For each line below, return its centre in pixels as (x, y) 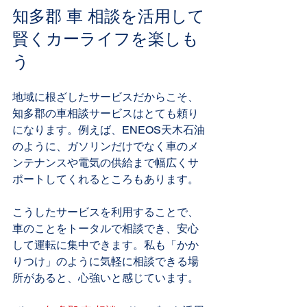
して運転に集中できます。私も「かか (106, 245)
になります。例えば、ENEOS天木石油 (109, 130)
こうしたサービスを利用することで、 (106, 212)
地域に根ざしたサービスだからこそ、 (106, 97)
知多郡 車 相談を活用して (109, 15)
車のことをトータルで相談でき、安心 (106, 228)
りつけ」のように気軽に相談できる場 (106, 261)
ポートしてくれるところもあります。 (106, 179)
